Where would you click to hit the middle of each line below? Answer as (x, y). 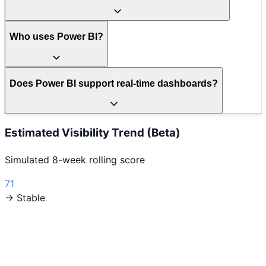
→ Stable (25, 197)
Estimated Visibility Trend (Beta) (93, 132)
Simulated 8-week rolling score (75, 159)
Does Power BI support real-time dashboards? (114, 83)
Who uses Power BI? (56, 37)
